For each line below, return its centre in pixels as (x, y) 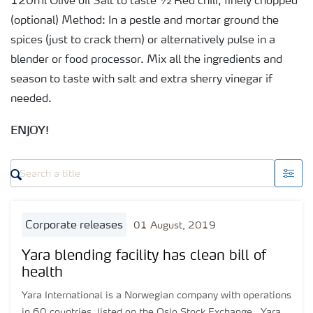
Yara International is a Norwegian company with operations (156, 296)
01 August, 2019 (175, 226)
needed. (31, 99)
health (42, 273)
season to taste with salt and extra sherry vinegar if (141, 80)
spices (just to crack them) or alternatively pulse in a (143, 41)
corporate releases (78, 226)
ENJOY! (29, 130)
